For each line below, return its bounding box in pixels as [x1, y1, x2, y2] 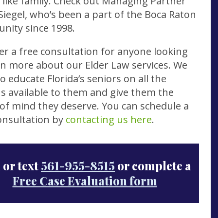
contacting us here [66, 113, 152, 126]
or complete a [115, 158, 191, 173]
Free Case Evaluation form [12, 173, 157, 188]
